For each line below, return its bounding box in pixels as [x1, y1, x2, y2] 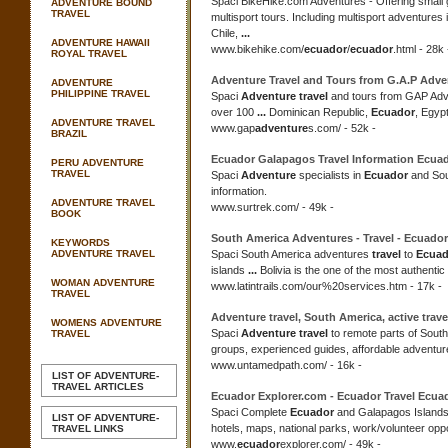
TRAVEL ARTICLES [52, 381, 144, 392]
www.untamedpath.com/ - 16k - [211, 359, 362, 371]
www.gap [211, 122, 255, 134]
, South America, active [298, 311, 422, 323]
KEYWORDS [51, 237, 110, 248]
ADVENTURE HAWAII [51, 37, 150, 48]
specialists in [296, 169, 364, 181]
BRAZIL [51, 128, 87, 139]
